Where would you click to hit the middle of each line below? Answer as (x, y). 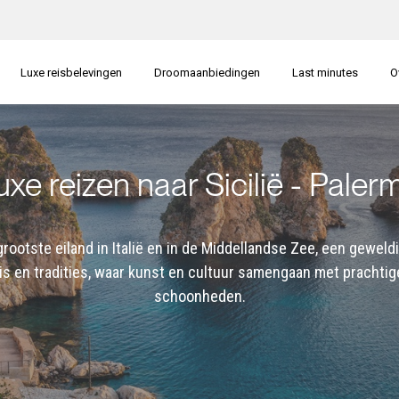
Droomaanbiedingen (207, 72)
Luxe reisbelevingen (71, 72)
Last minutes (325, 72)
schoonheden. (199, 296)
